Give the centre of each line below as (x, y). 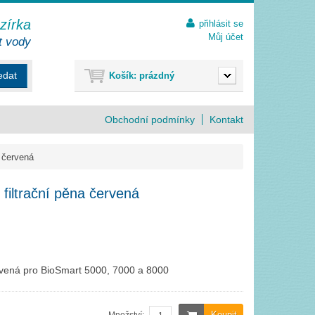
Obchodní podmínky (154, 120)
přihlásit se (221, 24)
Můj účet (226, 37)
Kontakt (230, 120)
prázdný (157, 76)
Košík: (123, 76)
